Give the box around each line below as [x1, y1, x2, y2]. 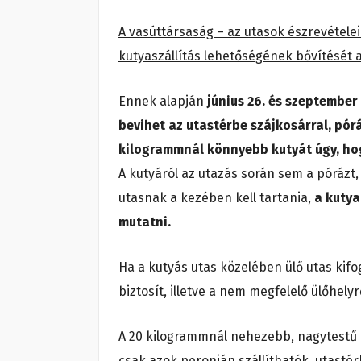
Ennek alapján [118, 93, 207, 109]
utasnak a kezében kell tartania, [118, 189, 314, 205]
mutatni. [118, 214, 171, 230]
